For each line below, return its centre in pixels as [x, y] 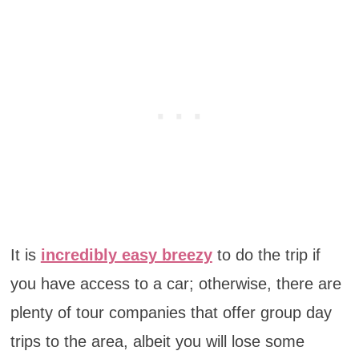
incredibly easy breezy [126, 254]
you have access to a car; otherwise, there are [175, 283]
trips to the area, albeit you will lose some [157, 341]
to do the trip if [266, 254]
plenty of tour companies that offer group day [171, 312]
